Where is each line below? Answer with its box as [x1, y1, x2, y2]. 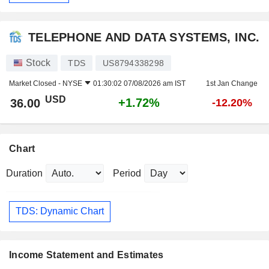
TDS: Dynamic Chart [16, 206, 104, 217]
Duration [6, 168, 43, 178]
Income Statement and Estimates [9, 250, 164, 261]
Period [113, 168, 141, 178]
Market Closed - [9, 79, 62, 88]
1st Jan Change [206, 79, 258, 88]
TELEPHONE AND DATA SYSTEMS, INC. [28, 31, 260, 44]
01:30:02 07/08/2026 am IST [93, 79, 186, 88]
